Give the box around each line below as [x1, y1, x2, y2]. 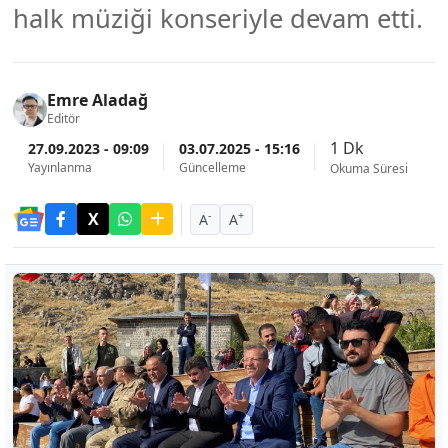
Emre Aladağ [47, 89, 148, 111]
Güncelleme [179, 158, 246, 176]
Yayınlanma [28, 158, 92, 176]
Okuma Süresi [330, 160, 408, 177]
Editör [47, 110, 80, 127]
